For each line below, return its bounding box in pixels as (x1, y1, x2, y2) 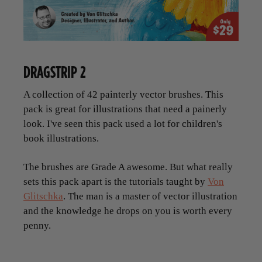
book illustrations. (23, 132, 99, 144)
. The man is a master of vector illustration (63, 190, 237, 202)
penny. (23, 219, 51, 231)
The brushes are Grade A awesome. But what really (23, 161, 233, 173)
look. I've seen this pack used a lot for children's (23, 118, 222, 129)
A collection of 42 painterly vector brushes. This (23, 88, 223, 100)
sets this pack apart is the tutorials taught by (23, 175, 208, 187)
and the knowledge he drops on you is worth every (23, 205, 232, 216)
